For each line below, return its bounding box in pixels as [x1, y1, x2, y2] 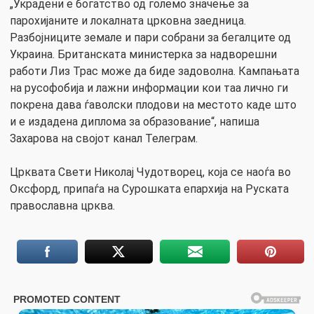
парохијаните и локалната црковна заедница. [10, 13, 246, 27]
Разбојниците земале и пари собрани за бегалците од [10, 30, 291, 44]
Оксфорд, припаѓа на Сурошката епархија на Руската [10, 182, 289, 196]
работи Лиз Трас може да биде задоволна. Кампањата [10, 64, 299, 78]
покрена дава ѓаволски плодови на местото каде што [10, 97, 296, 111]
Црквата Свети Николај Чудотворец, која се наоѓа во [10, 165, 291, 179]
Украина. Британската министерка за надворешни [10, 47, 277, 61]
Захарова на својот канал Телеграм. [10, 131, 198, 145]
